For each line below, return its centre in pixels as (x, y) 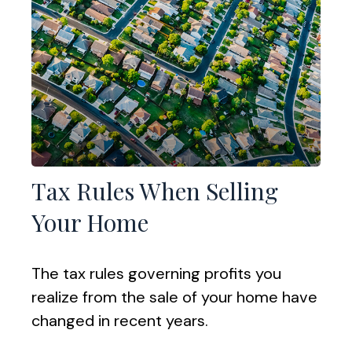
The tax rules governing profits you (156, 274)
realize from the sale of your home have (174, 297)
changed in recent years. (120, 321)
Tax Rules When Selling (155, 191)
